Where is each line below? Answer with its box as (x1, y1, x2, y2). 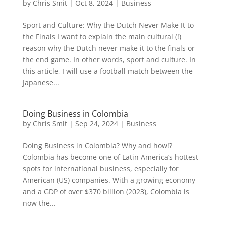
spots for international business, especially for (22, 164, 179, 173)
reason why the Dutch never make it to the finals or (22, 43, 195, 53)
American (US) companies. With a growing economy (22, 175, 195, 185)
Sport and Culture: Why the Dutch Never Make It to (22, 20, 194, 30)
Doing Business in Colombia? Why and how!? (22, 141, 172, 150)
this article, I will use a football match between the (22, 66, 193, 76)
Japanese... (22, 78, 59, 87)
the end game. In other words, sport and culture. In (22, 55, 196, 64)
